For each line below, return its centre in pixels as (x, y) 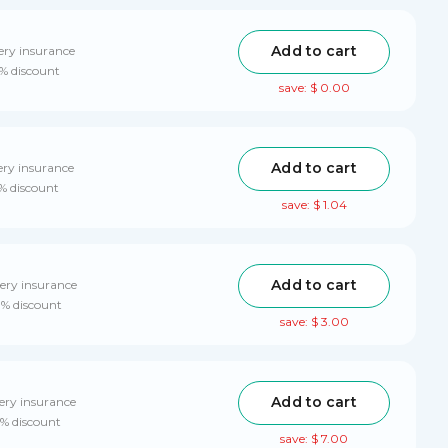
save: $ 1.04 (314, 204)
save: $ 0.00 (314, 87)
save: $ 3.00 (314, 321)
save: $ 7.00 (314, 438)
